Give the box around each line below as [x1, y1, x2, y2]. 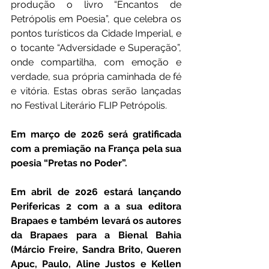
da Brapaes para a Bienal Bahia [11, 229, 181, 241]
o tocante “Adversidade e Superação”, [11, 42, 181, 54]
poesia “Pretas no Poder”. [11, 157, 127, 169]
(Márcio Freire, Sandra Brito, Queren [11, 244, 181, 256]
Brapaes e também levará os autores [11, 215, 181, 227]
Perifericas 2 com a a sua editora [11, 201, 181, 213]
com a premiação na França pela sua [11, 143, 181, 155]
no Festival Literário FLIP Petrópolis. [11, 100, 167, 112]
